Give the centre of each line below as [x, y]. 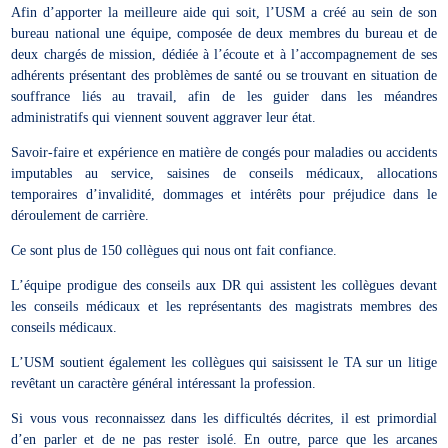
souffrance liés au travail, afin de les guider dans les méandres [224, 96]
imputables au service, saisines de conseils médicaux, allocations [224, 173]
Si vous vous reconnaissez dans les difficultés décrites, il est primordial [224, 418]
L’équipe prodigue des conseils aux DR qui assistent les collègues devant [224, 285]
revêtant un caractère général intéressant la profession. [164, 383]
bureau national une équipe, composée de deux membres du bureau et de [224, 33]
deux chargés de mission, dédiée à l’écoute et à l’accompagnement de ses [224, 54]
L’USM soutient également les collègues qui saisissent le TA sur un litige [224, 362]
